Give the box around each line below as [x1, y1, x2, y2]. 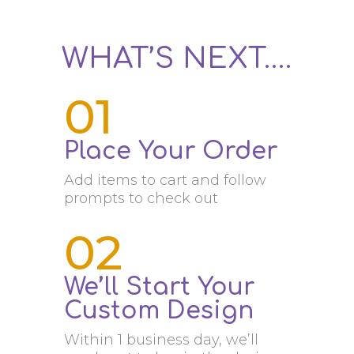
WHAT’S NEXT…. [62, 43, 292, 75]
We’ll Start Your [63, 274, 254, 301]
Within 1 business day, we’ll [63, 331, 258, 349]
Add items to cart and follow [63, 171, 266, 190]
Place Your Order [63, 138, 277, 165]
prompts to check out [63, 190, 218, 208]
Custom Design [63, 298, 254, 325]
